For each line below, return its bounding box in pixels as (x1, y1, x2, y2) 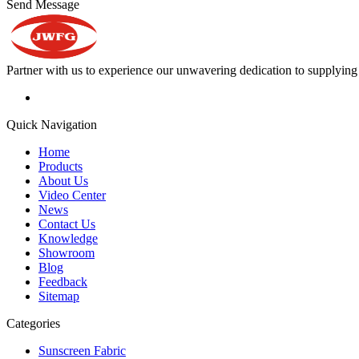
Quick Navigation (6, 117, 97, 131)
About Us (38, 173, 88, 188)
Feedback (38, 274, 87, 288)
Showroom (38, 245, 95, 260)
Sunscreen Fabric (38, 343, 126, 357)
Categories (6, 316, 60, 330)
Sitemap (38, 288, 79, 303)
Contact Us (38, 216, 95, 231)
